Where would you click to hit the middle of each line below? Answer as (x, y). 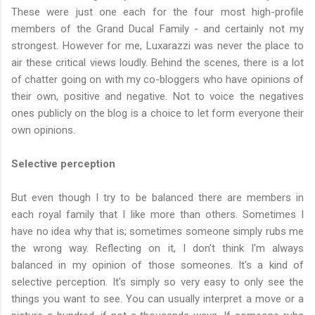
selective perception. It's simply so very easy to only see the (157, 282)
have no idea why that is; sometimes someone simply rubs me (157, 231)
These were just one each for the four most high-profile (157, 12)
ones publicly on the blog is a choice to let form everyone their (157, 113)
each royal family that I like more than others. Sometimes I (157, 214)
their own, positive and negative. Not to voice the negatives (157, 96)
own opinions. (43, 130)
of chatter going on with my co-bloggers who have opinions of (157, 79)
